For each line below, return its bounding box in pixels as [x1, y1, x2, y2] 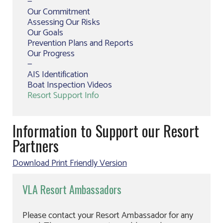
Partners [12, 134, 59, 157]
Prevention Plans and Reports [27, 36, 133, 51]
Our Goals [27, 25, 63, 40]
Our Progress [27, 46, 75, 61]
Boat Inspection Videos [27, 78, 112, 93]
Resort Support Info [27, 88, 99, 103]
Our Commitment [27, 4, 90, 19]
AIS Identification [27, 67, 88, 82]
